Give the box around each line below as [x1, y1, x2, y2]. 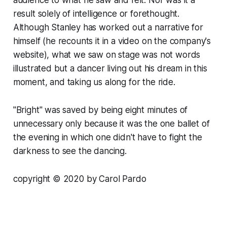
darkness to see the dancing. [13, 145, 127, 156]
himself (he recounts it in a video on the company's [13, 35, 211, 46]
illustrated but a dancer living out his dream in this [13, 63, 207, 73]
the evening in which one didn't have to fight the [13, 132, 202, 142]
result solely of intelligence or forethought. [13, 8, 180, 19]
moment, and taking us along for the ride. [13, 77, 175, 87]
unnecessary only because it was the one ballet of [13, 118, 210, 129]
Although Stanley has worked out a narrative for [13, 22, 203, 32]
